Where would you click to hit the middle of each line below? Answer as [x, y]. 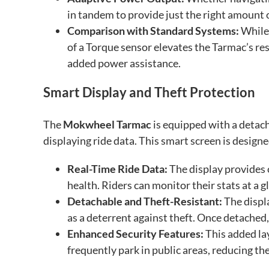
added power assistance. [124, 63]
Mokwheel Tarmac [107, 125]
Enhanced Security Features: [135, 234]
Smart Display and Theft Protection [149, 92]
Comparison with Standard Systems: [153, 31]
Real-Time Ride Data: [117, 169]
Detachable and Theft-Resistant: [145, 201]
